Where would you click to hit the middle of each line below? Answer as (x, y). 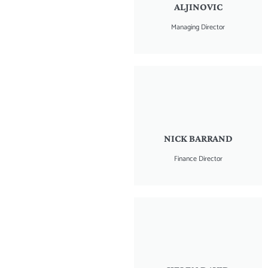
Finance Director (198, 159)
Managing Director (198, 27)
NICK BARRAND (198, 138)
